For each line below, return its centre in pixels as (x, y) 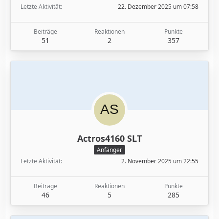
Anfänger (109, 150)
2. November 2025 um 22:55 (160, 161)
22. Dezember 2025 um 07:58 (158, 7)
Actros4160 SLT (109, 139)
